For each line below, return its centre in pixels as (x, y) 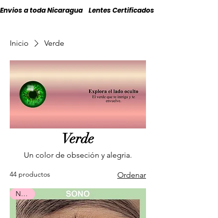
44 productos (30, 174)
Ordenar (132, 175)
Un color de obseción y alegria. (78, 155)
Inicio (19, 43)
